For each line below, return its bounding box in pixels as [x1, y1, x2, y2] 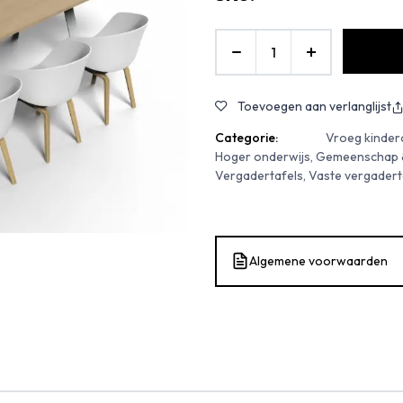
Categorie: [215, 129, 278, 146]
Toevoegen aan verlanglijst [237, 98, 391, 115]
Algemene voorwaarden [249, 252, 388, 269]
